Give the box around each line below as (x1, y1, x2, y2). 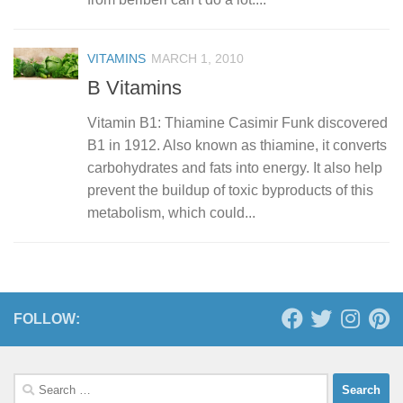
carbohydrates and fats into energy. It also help (87, 159, 382, 175)
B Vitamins (87, 76, 182, 99)
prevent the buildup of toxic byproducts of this (87, 182, 373, 198)
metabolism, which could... (87, 204, 255, 220)
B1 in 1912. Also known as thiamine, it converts (87, 137, 387, 153)
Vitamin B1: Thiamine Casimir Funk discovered (87, 114, 388, 130)
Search (13, 374, 55, 390)
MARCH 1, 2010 (151, 50, 244, 66)
